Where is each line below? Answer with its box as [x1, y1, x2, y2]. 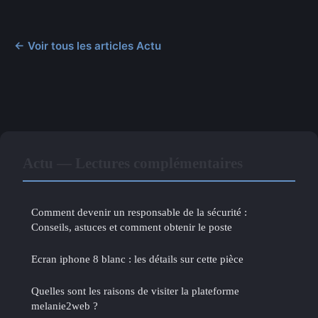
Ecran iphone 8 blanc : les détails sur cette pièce [31, 252, 243, 265]
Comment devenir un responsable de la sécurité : [31, 205, 247, 218]
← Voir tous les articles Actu [14, 38, 161, 53]
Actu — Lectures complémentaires [23, 154, 243, 171]
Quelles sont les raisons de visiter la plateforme [31, 284, 239, 297]
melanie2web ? [31, 299, 98, 312]
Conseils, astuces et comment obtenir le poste [31, 220, 232, 233]
